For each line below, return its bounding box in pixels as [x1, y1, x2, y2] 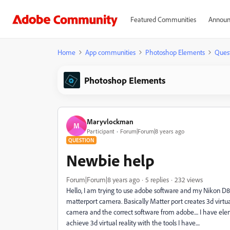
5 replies [145, 175, 169, 184]
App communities [85, 48, 136, 56]
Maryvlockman [87, 117, 133, 126]
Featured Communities [130, 15, 196, 24]
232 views [175, 175, 203, 184]
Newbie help [66, 150, 155, 170]
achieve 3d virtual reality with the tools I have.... [66, 218, 200, 227]
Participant [87, 127, 114, 135]
